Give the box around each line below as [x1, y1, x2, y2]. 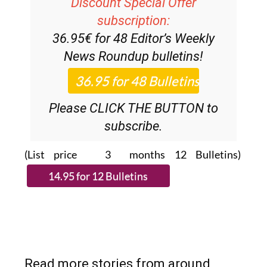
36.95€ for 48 [52, 31, 131, 46]
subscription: [97, 13, 170, 29]
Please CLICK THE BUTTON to [49, 101, 218, 116]
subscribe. [104, 119, 163, 134]
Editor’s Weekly [131, 31, 215, 46]
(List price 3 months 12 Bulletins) [24, 148, 243, 162]
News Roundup [64, 49, 149, 64]
